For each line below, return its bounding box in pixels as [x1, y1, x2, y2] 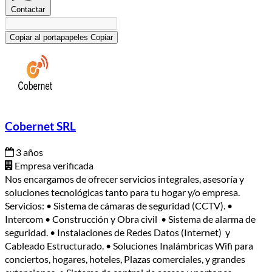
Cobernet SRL [5, 120, 76, 134]
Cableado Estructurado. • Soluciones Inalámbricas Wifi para [5, 239, 253, 251]
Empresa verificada [13, 159, 93, 171]
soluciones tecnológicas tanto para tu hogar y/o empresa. [5, 186, 240, 198]
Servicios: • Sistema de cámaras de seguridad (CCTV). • [5, 199, 233, 211]
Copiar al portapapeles [10, 32, 88, 42]
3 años [14, 146, 43, 158]
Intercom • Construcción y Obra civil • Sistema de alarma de [5, 212, 256, 225]
